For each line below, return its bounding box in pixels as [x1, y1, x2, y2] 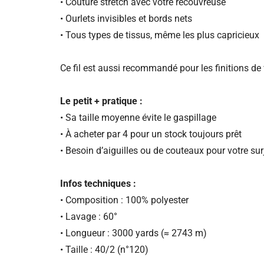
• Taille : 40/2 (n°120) [60, 244, 148, 256]
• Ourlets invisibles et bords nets [60, 13, 192, 25]
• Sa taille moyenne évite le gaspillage [60, 112, 216, 124]
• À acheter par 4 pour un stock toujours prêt [60, 128, 242, 140]
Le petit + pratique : [60, 95, 143, 107]
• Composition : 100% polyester [60, 194, 189, 206]
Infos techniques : [60, 178, 136, 190]
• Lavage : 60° [60, 211, 117, 223]
